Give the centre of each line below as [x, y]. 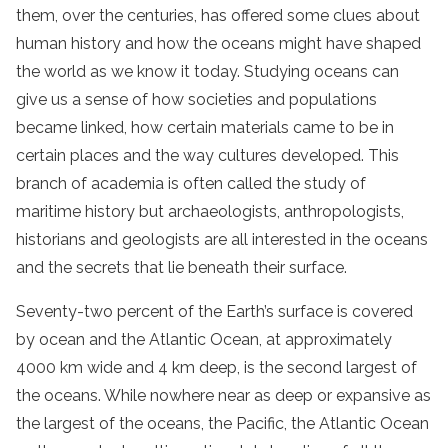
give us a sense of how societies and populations [196, 100]
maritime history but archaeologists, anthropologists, [210, 212]
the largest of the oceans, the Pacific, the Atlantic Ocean [222, 424]
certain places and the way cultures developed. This [207, 156]
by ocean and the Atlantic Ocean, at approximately [204, 340]
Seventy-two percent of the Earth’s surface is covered [214, 312]
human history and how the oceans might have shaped [218, 44]
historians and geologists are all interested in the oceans [222, 240]
